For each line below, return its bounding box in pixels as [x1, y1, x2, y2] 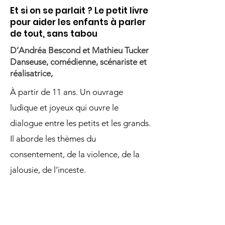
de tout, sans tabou [10, 28, 97, 40]
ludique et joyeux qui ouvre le [10, 102, 119, 113]
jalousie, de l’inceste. [10, 165, 86, 175]
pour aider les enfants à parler [10, 16, 146, 28]
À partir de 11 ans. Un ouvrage [10, 87, 123, 97]
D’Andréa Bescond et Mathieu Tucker [10, 45, 149, 55]
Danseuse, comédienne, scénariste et [10, 57, 147, 67]
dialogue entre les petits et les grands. [10, 118, 151, 128]
